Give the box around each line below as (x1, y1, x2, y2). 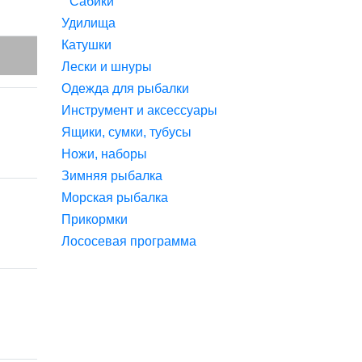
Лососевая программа (61, 234, 196, 248)
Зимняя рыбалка (61, 169, 162, 183)
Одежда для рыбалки (61, 82, 189, 95)
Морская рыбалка (61, 191, 168, 204)
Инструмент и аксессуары (61, 103, 217, 117)
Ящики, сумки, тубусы (61, 125, 192, 139)
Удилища (61, 16, 116, 30)
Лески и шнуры (61, 60, 152, 74)
